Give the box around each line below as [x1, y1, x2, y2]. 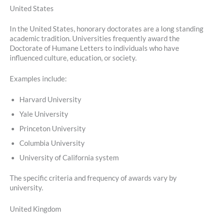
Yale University [19, 110, 68, 119]
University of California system [19, 154, 119, 162]
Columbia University [19, 139, 85, 148]
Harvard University [19, 95, 81, 104]
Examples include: [10, 75, 67, 83]
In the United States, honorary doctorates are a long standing [10, 24, 203, 33]
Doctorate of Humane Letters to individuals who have [10, 44, 179, 52]
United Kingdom [10, 204, 61, 213]
